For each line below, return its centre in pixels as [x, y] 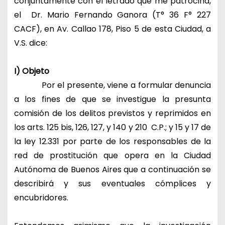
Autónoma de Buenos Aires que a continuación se [113, 169]
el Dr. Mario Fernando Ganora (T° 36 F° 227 [113, 15]
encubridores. [41, 197]
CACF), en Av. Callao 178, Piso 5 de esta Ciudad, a [113, 29]
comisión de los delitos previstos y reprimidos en [113, 113]
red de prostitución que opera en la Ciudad [113, 155]
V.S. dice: [30, 43]
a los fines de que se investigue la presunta [113, 99]
